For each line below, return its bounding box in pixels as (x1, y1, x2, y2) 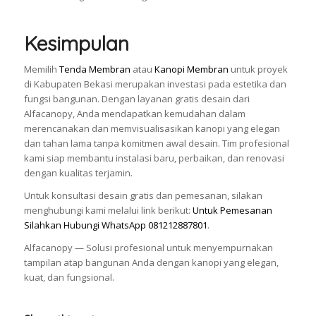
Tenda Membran (59, 62, 130, 75)
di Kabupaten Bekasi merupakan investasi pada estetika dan (23, 77, 286, 90)
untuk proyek (228, 62, 288, 75)
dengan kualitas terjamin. (23, 166, 133, 179)
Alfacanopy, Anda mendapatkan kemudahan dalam (23, 107, 245, 120)
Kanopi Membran (154, 62, 229, 75)
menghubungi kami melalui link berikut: (23, 203, 193, 217)
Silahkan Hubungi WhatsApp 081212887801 (23, 218, 207, 231)
